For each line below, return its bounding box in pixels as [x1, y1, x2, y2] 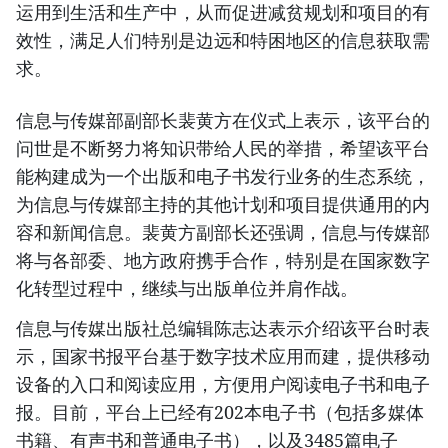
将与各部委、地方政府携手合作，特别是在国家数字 [16, 248, 430, 273]
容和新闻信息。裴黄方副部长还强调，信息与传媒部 [16, 220, 430, 245]
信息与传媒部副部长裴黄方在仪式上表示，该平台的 [16, 108, 430, 133]
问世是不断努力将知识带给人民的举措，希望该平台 [16, 136, 430, 161]
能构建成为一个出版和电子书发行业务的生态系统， [16, 164, 430, 189]
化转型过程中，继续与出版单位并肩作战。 [16, 276, 358, 301]
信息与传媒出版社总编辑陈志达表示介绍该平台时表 [16, 316, 430, 341]
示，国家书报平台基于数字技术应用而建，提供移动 [16, 344, 430, 369]
